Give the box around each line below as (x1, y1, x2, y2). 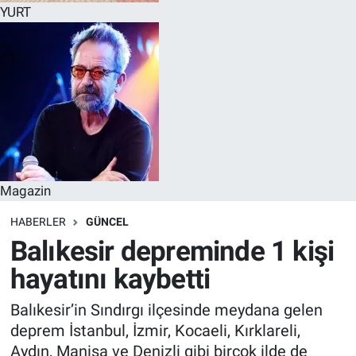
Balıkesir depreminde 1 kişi (10, 234, 335, 268)
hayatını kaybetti (10, 262, 211, 296)
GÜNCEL (85, 215, 129, 229)
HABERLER (10, 215, 66, 229)
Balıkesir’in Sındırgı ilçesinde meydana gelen (10, 300, 323, 320)
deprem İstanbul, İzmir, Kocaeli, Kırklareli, (10, 321, 300, 341)
